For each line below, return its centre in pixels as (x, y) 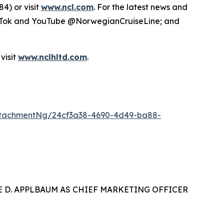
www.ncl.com (67, 7)
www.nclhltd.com (52, 57)
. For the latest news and (140, 7)
